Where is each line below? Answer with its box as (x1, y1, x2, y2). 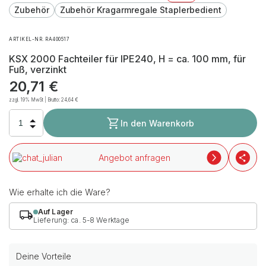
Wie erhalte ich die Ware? (9, 187, 111, 197)
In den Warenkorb (121, 118, 194, 128)
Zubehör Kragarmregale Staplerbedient (59, 5, 221, 15)
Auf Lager (38, 207, 74, 216)
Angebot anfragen (99, 152, 170, 163)
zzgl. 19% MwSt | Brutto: (9, 97, 62, 103)
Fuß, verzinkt (9, 64, 67, 75)
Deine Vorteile (16, 251, 72, 261)
